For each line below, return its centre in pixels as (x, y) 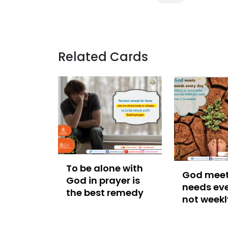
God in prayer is (103, 181)
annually (203, 212)
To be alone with (105, 168)
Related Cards (103, 57)
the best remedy (105, 193)
